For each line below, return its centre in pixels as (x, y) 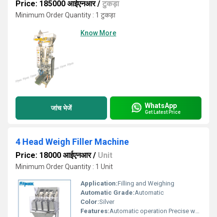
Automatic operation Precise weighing (152, 211)
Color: (90, 202)
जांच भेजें (61, 108)
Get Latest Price (163, 112)
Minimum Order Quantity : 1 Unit (64, 167)
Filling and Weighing (146, 183)
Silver (107, 202)
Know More (98, 33)
